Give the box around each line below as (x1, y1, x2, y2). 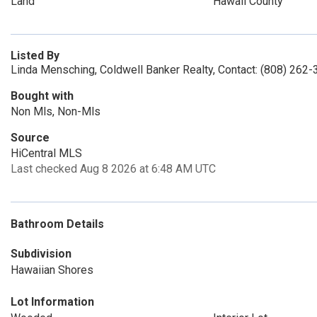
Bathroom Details (11, 217, 104, 231)
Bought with (11, 89, 74, 103)
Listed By (11, 49, 59, 62)
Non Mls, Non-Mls (11, 105, 100, 118)
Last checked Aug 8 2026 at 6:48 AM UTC (11, 162, 216, 175)
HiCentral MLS (11, 146, 82, 160)
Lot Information (11, 295, 94, 309)
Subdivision (11, 247, 71, 260)
